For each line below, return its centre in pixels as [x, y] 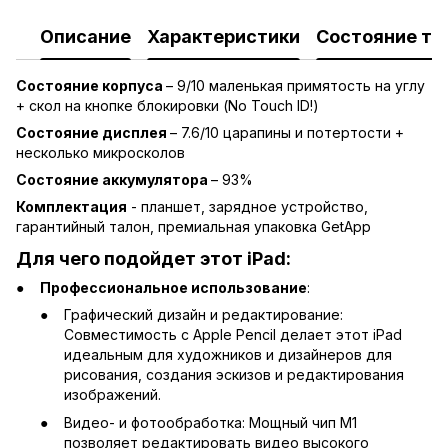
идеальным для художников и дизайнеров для [228, 354]
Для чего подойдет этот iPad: [153, 259]
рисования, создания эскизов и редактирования [234, 374]
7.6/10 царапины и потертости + [292, 133]
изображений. [112, 394]
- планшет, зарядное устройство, [247, 207]
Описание [85, 36]
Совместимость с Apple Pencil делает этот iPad [233, 334]
